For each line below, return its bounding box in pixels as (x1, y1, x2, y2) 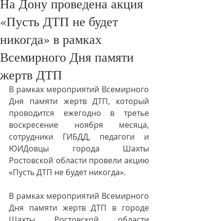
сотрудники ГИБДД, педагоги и (9, 131, 149, 142)
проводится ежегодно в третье (9, 108, 149, 118)
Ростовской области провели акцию (9, 155, 149, 166)
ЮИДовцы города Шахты (9, 143, 149, 154)
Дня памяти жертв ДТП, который (9, 96, 149, 107)
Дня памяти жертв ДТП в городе (9, 202, 149, 213)
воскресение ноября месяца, (9, 119, 149, 130)
